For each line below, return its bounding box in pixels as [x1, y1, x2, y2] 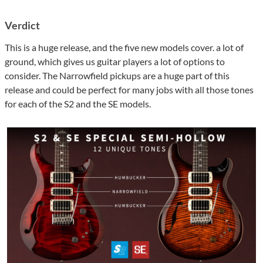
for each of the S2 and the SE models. [5, 98, 151, 110]
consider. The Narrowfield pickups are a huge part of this [5, 70, 230, 82]
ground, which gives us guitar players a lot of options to [5, 56, 225, 68]
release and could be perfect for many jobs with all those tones [5, 84, 254, 96]
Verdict [5, 19, 40, 32]
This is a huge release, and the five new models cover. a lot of [5, 42, 244, 53]
